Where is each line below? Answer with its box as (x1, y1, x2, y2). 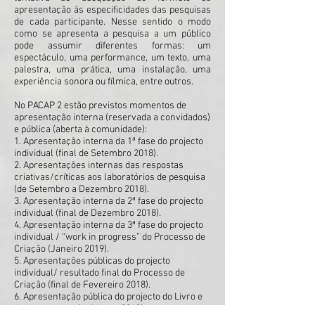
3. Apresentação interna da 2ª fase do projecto (14, 195, 203, 207)
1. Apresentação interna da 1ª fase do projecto (14, 136, 203, 148)
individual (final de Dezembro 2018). (14, 207, 161, 219)
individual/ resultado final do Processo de (14, 267, 185, 279)
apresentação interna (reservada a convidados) (14, 112, 210, 124)
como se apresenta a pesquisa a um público (14, 28, 211, 40)
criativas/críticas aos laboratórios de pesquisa (14, 172, 205, 184)
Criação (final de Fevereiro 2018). (14, 279, 150, 291)
